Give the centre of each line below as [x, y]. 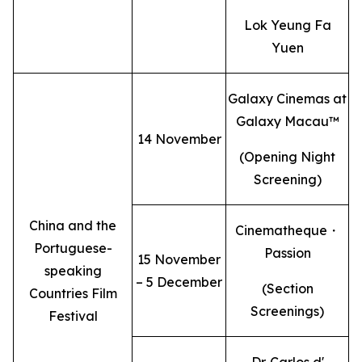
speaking [73, 271]
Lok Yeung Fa [287, 25]
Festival [73, 316]
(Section [287, 288]
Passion [287, 253]
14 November [179, 139]
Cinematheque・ [287, 230]
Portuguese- [73, 248]
